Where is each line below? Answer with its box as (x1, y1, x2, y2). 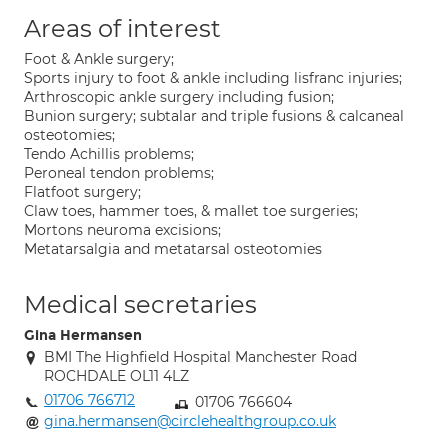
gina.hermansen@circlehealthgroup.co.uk (44, 412, 336, 430)
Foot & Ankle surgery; (24, 50, 174, 68)
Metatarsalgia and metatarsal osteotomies (24, 240, 322, 258)
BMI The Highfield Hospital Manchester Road (44, 348, 357, 366)
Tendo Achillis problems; (24, 145, 194, 163)
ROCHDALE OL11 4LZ (44, 367, 189, 385)
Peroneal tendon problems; (24, 164, 214, 182)
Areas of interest (24, 14, 221, 43)
